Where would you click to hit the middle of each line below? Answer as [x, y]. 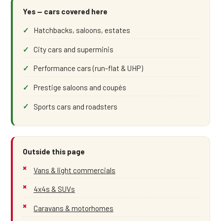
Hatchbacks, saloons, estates [82, 30]
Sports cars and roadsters [75, 106]
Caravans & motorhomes [73, 208]
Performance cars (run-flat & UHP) [88, 68]
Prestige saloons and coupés [80, 87]
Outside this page [54, 151]
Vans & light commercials [74, 170]
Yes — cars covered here [65, 12]
